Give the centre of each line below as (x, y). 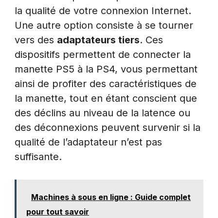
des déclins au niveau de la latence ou (102, 113)
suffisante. (38, 157)
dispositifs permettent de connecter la (103, 55)
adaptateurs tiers (98, 40)
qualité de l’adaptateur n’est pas (88, 142)
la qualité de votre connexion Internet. (103, 11)
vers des (36, 40)
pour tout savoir (58, 212)
